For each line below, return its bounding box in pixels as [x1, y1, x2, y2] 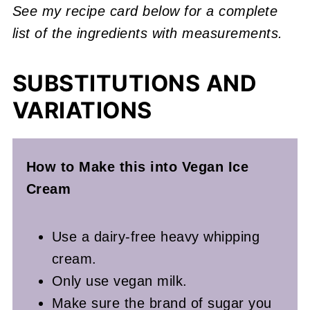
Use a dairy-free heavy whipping [51, 229, 260, 245]
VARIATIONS [12, 97, 152, 125]
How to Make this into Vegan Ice [26, 159, 249, 175]
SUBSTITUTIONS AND [12, 70, 257, 98]
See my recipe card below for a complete [12, 3, 278, 19]
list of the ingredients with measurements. [12, 26, 283, 42]
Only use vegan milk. [51, 273, 188, 289]
